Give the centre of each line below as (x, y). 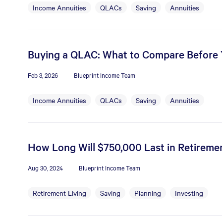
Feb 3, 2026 (43, 75)
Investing (189, 193)
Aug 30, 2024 (45, 167)
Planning (148, 193)
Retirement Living (59, 193)
